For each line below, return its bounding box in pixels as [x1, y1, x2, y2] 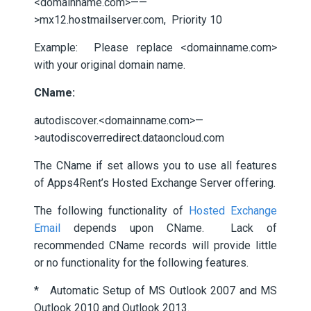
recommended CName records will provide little [34, 239, 277, 252]
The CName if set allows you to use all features [34, 159, 277, 172]
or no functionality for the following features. [34, 256, 249, 269]
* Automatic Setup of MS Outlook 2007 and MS [34, 284, 277, 297]
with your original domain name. [34, 58, 185, 72]
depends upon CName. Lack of [74, 221, 277, 235]
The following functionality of [34, 204, 189, 217]
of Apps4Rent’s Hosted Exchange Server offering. [34, 176, 276, 190]
